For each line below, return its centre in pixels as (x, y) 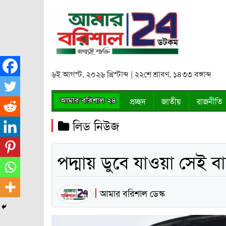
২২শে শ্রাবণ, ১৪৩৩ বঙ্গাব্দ (173, 74)
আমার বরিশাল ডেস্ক (133, 193)
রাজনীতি (210, 101)
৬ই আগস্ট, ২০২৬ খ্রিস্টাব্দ (90, 74)
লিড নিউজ (94, 125)
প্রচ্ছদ (138, 101)
